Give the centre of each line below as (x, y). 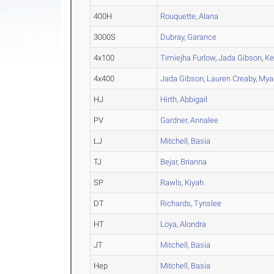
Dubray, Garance (189, 37)
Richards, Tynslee (191, 204)
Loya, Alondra (183, 224)
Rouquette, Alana (190, 17)
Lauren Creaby (231, 79)
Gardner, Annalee (190, 120)
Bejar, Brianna (184, 162)
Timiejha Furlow (188, 58)
